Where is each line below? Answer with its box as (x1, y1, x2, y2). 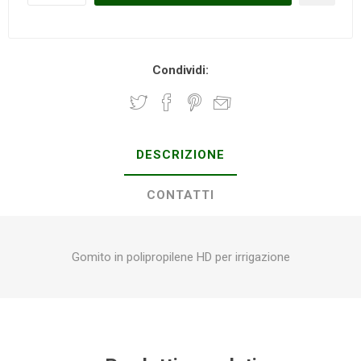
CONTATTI (147, 188, 214, 202)
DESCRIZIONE (136, 147, 225, 162)
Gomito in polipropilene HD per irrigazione (71, 250, 290, 264)
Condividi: (152, 63, 209, 77)
